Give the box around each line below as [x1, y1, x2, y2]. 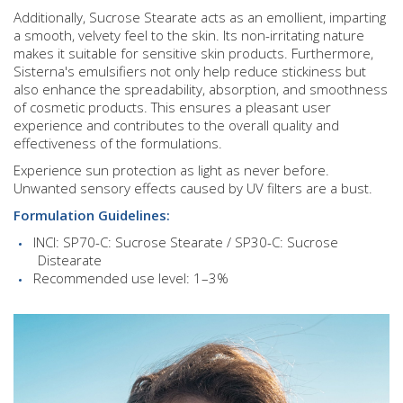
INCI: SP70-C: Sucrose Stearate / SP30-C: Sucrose [33, 233, 338, 252]
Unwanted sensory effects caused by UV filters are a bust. [13, 179, 372, 198]
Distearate [38, 251, 102, 270]
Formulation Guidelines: [13, 206, 170, 225]
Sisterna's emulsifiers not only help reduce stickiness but [13, 62, 366, 81]
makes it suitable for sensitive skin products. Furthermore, [13, 44, 373, 63]
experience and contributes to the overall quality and [13, 116, 339, 135]
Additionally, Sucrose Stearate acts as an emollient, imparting [13, 8, 386, 27]
